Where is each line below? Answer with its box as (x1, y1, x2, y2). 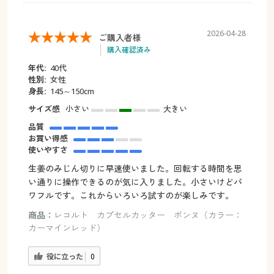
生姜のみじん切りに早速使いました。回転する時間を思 (28, 163, 242, 175)
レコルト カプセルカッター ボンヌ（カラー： (53, 209, 242, 221)
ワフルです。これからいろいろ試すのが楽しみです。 (28, 190, 234, 202)
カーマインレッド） (28, 222, 105, 234)
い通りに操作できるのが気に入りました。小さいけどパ (28, 176, 242, 188)
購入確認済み (106, 45, 151, 56)
